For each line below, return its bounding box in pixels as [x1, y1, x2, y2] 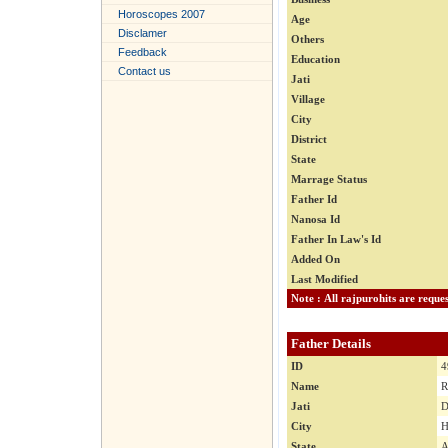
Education [291, 53, 340, 66]
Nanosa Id [291, 213, 340, 226]
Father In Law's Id [291, 233, 381, 246]
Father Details [291, 336, 371, 352]
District [291, 133, 327, 146]
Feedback [118, 46, 167, 58]
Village [291, 93, 325, 106]
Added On [291, 253, 340, 266]
